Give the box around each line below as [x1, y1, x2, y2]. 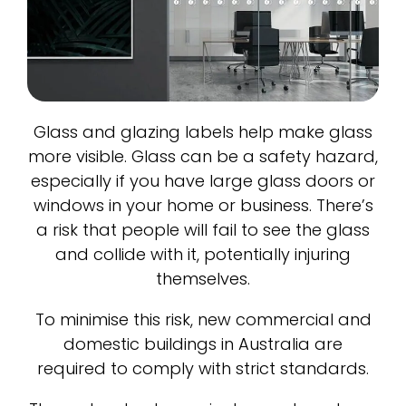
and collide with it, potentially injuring [55, 243, 351, 266]
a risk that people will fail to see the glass [36, 218, 370, 242]
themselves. [156, 267, 250, 291]
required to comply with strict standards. [37, 357, 369, 381]
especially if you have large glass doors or [31, 169, 375, 193]
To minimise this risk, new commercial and [34, 308, 372, 332]
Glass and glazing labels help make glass [34, 121, 372, 144]
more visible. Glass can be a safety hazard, [28, 145, 378, 169]
